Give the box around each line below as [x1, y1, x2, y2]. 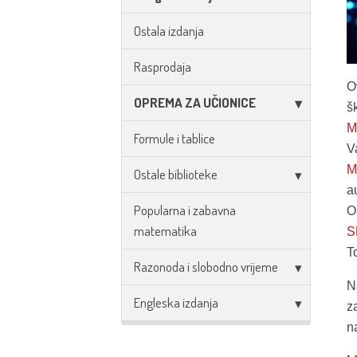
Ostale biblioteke [134, 166, 218, 182]
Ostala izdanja [134, 22, 204, 39]
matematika [134, 222, 197, 239]
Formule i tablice [134, 130, 215, 147]
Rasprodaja [134, 58, 191, 75]
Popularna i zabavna [134, 202, 236, 218]
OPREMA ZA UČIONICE [134, 94, 256, 111]
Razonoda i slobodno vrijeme [134, 258, 278, 275]
